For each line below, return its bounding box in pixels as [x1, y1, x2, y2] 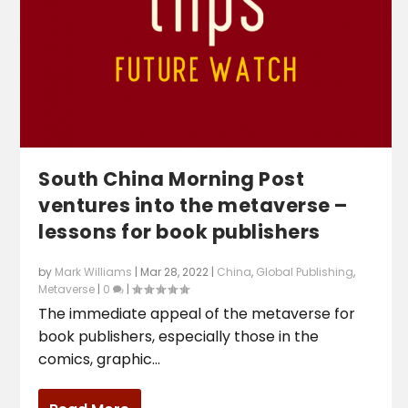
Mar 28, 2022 [140, 264, 209, 280]
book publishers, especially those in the [38, 326, 320, 348]
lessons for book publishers [38, 219, 321, 246]
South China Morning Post [38, 166, 305, 193]
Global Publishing [256, 264, 354, 280]
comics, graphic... [38, 349, 161, 371]
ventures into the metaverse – [38, 192, 348, 219]
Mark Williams [55, 264, 133, 280]
